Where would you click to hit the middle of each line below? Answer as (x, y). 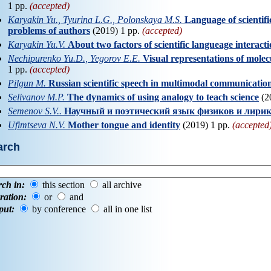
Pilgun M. (27, 83)
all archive (122, 185)
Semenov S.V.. (35, 111)
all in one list (128, 209)
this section (64, 185)
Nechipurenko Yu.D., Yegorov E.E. (74, 58)
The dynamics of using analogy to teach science (163, 97)
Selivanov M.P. (36, 97)
